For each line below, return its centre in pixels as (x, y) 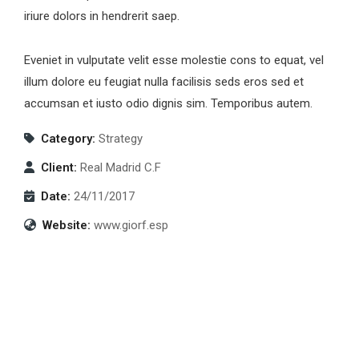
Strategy (121, 139)
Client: (59, 168)
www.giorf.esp (131, 226)
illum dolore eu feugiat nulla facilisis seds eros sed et (164, 82)
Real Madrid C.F (121, 168)
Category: (68, 139)
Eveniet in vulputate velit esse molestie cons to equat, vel (174, 61)
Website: (67, 226)
